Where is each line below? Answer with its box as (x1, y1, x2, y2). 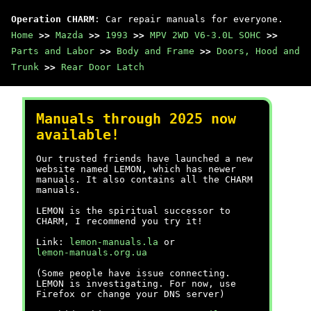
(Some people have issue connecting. (36, 268, 230, 278)
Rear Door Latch (61, 62, 144, 72)
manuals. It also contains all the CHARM (36, 174, 253, 185)
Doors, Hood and (217, 46, 300, 56)
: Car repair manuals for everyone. (94, 14, 283, 24)
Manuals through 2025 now (36, 111, 236, 127)
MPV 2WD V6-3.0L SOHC (150, 30, 261, 40)
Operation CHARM (11, 14, 94, 24)
